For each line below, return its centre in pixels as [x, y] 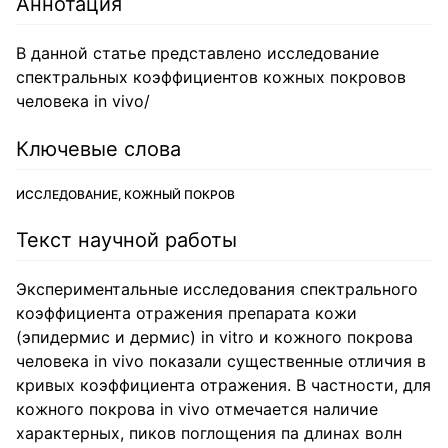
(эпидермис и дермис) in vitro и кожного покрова [214, 337]
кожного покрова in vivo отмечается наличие [197, 409]
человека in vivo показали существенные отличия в [221, 361]
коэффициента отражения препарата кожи [186, 313]
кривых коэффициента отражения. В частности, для [223, 385]
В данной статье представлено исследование [197, 53]
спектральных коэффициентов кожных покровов [211, 77]
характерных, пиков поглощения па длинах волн [209, 433]
